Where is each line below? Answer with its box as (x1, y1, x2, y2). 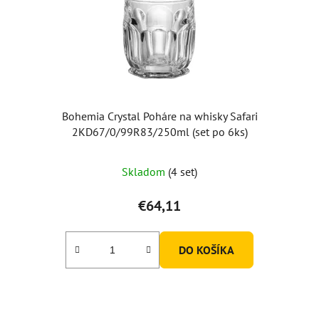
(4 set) (168, 164, 197, 179)
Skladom (122, 164, 168, 179)
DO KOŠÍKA (179, 242, 234, 257)
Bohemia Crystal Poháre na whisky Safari (61, 108, 258, 123)
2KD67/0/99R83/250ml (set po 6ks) (71, 124, 248, 139)
